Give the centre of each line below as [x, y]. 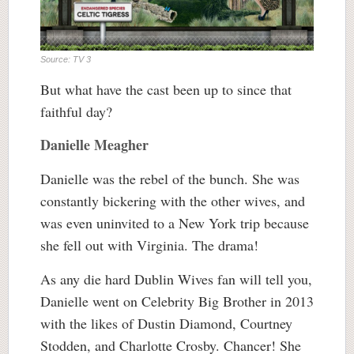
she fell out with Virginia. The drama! [149, 245]
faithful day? [79, 112]
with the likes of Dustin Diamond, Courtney [166, 324]
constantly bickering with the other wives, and [173, 201]
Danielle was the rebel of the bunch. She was [170, 179]
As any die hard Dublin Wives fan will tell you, [176, 279]
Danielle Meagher [97, 145]
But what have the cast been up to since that [166, 90]
